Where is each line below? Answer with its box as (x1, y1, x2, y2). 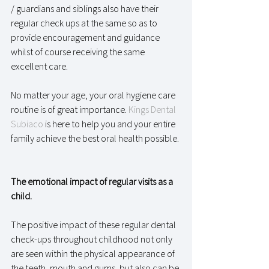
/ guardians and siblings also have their (11, 2, 160, 14)
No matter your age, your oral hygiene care (11, 88, 177, 101)
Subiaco (11, 117, 43, 130)
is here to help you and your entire (43, 117, 177, 130)
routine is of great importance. (11, 103, 128, 115)
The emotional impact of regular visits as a (11, 175, 175, 187)
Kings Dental (128, 103, 178, 115)
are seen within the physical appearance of (11, 247, 177, 259)
